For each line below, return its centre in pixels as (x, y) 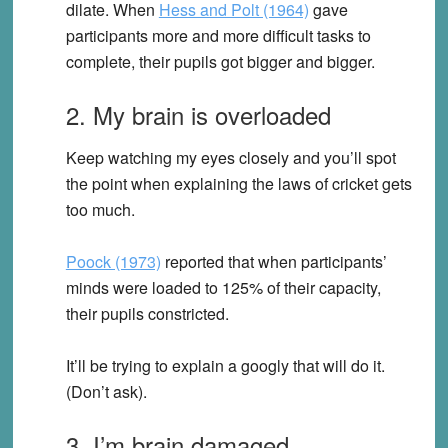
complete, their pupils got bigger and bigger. (220, 61)
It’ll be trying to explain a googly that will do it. (225, 365)
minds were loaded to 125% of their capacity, (223, 287)
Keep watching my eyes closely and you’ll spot (230, 157)
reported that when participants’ (273, 261)
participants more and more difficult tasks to (218, 35)
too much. (100, 209)
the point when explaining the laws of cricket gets (238, 183)
